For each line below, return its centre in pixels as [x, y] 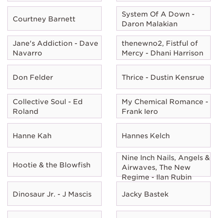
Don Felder [33, 77]
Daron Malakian [150, 24]
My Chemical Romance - [165, 101]
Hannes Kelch [146, 136]
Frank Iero [140, 111]
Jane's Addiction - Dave [55, 43]
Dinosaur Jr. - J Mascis [52, 194]
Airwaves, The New [156, 167]
